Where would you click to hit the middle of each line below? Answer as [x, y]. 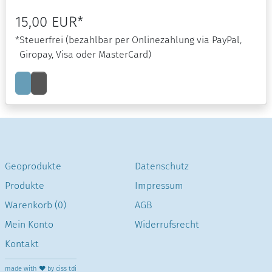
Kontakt [22, 244]
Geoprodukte [33, 166]
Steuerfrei [42, 39]
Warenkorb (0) [36, 205]
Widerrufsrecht [167, 225]
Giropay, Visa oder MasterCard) [85, 54]
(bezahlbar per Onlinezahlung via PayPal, [154, 39]
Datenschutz [161, 166]
